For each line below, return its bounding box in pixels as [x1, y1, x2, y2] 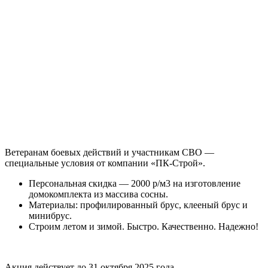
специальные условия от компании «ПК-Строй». [5, 157, 205, 168]
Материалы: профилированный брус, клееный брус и [29, 199, 248, 210]
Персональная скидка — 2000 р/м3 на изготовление [29, 178, 240, 188]
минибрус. [29, 210, 72, 221]
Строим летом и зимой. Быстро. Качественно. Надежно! [29, 221, 258, 232]
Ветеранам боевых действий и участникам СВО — [5, 147, 214, 157]
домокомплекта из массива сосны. [29, 188, 168, 199]
